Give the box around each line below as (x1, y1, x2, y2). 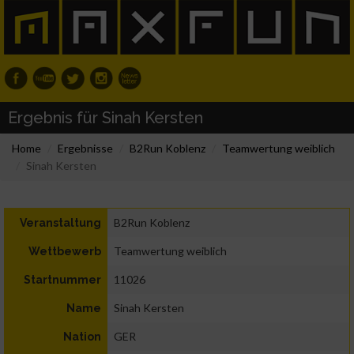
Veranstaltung (20, 217, 101, 230)
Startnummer (24, 273, 101, 287)
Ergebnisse (58, 141, 113, 156)
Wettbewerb (28, 245, 101, 258)
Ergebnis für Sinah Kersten (8, 108, 203, 128)
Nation (63, 330, 101, 344)
